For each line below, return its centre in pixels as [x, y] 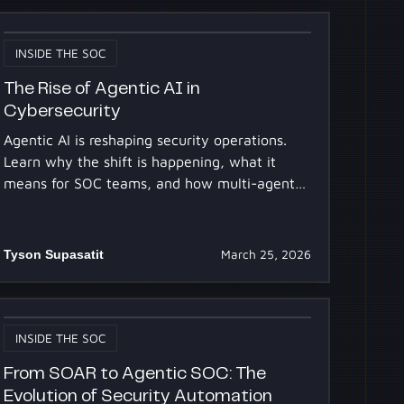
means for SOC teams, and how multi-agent [150, 184]
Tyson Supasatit [54, 255]
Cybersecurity [63, 111]
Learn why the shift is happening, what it [140, 162]
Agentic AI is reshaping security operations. [146, 140]
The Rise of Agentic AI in [102, 88]
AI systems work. [60, 205]
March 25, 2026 [266, 255]
